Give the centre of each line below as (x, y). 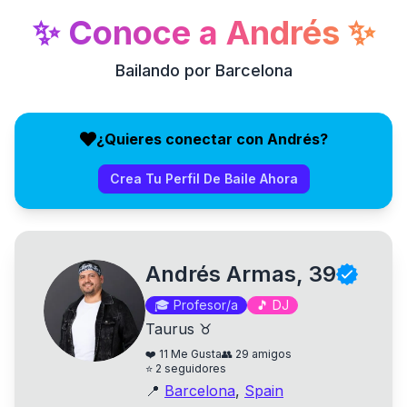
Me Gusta (196, 354)
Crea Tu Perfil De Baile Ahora (203, 179)
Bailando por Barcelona (203, 70)
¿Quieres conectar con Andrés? (212, 139)
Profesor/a (206, 305)
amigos (272, 354)
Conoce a (143, 33)
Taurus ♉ (179, 329)
